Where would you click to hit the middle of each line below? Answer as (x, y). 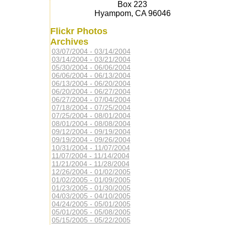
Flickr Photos (79, 31)
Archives (69, 42)
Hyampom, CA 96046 (132, 13)
